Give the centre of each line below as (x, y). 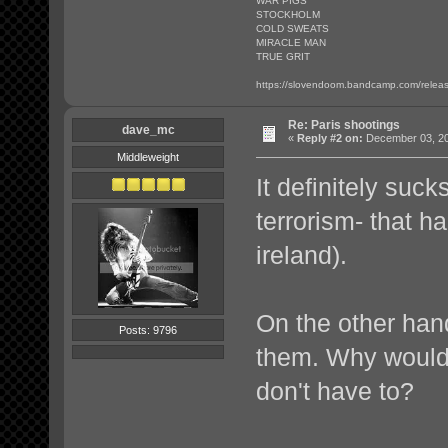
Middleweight (148, 157)
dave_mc (148, 130)
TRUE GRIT (283, 57)
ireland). (301, 255)
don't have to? (335, 391)
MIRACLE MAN (291, 43)
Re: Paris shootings (344, 125)
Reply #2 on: (330, 138)
